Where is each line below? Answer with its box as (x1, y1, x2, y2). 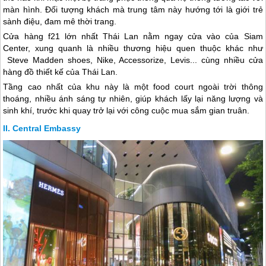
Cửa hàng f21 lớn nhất (3, 31, 103, 42)
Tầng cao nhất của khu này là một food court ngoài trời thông (3, 82, 263, 92)
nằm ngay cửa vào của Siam (138, 31, 263, 42)
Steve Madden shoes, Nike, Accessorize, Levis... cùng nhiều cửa (3, 55, 263, 65)
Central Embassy (12, 123, 81, 134)
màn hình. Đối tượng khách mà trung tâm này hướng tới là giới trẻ (3, 5, 263, 15)
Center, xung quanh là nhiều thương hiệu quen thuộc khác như (3, 43, 263, 53)
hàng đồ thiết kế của (3, 67, 83, 77)
